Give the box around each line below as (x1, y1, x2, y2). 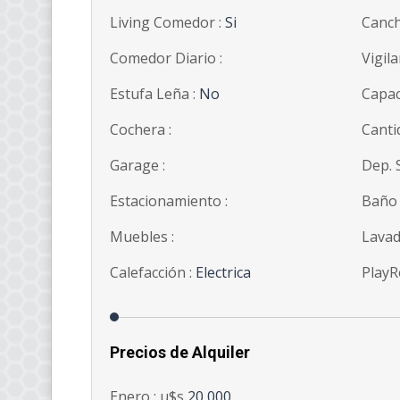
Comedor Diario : (110, 48, 222, 69)
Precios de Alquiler (110, 343, 250, 362)
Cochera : (110, 120, 171, 140)
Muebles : (110, 227, 174, 247)
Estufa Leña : (110, 84, 199, 104)
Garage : (110, 155, 165, 176)
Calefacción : (110, 262, 196, 283)
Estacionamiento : (110, 191, 228, 212)
